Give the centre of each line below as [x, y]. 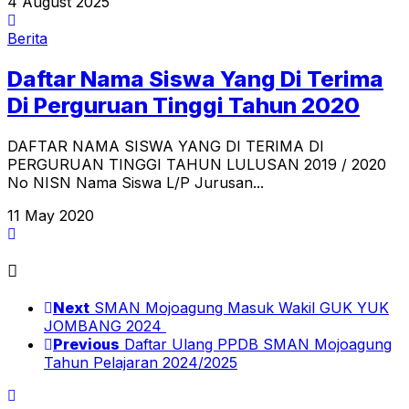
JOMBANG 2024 [105, 325]
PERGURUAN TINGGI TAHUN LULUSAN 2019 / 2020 [197, 165]
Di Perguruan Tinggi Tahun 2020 [184, 106]
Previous [86, 344]
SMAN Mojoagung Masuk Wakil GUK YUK [241, 307]
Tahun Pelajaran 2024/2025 [141, 362]
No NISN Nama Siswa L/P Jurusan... [136, 183]
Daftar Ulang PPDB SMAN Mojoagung [258, 344]
